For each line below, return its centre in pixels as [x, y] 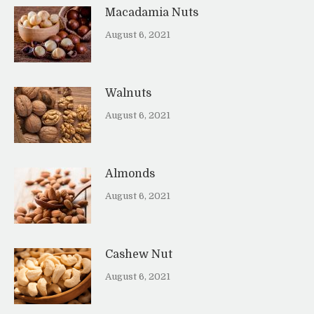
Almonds [130, 174]
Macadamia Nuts [152, 13]
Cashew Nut [139, 255]
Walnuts [128, 94]
